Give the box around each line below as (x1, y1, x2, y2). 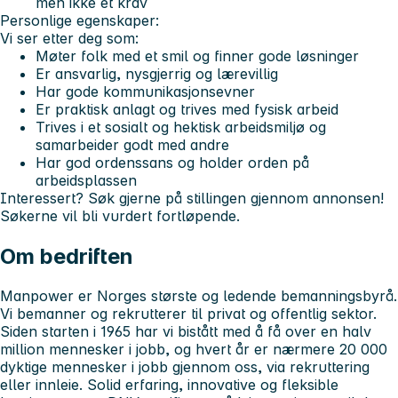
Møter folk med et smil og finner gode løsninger (36, 46, 359, 65)
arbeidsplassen (36, 171, 137, 189)
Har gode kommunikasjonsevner (36, 82, 255, 100)
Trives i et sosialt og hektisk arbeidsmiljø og (36, 117, 326, 136)
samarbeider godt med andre (36, 135, 229, 154)
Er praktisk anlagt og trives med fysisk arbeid (36, 99, 338, 118)
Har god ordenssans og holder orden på (36, 153, 309, 171)
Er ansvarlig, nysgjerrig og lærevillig (36, 64, 278, 83)
